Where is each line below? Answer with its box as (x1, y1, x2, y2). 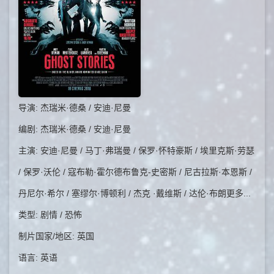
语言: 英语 (18, 253, 57, 262)
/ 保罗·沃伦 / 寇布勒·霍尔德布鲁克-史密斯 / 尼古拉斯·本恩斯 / (18, 167, 252, 177)
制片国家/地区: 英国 (18, 231, 94, 241)
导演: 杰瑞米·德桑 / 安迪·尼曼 (18, 103, 131, 113)
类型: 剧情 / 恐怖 (18, 210, 82, 220)
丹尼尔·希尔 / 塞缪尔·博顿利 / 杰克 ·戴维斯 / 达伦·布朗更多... (18, 188, 251, 198)
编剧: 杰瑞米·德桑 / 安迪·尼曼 (18, 124, 131, 134)
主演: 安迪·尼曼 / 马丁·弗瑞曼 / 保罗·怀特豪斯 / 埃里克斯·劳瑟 (18, 146, 254, 155)
